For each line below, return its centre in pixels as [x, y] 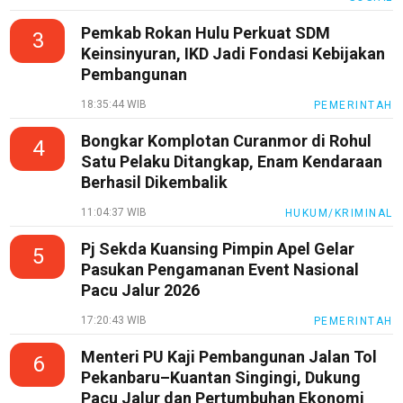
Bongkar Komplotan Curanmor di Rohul [227, 141]
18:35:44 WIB [114, 105]
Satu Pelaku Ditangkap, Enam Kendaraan [232, 162]
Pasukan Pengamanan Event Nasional [220, 270]
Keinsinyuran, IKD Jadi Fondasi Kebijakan [233, 54]
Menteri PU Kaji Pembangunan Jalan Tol [229, 357]
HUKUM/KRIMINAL [339, 214]
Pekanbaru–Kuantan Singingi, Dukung [221, 378]
